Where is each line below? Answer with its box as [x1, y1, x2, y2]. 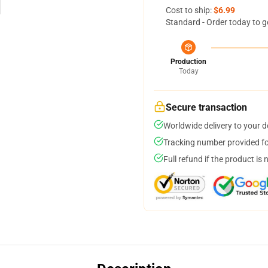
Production [170, 57, 206, 66]
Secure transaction [166, 102, 247, 113]
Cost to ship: [166, 5, 214, 15]
